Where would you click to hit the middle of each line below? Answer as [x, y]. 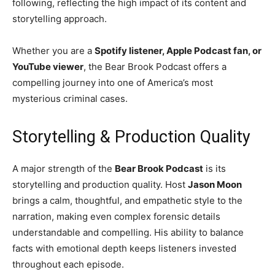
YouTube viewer [48, 67]
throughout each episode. [68, 265]
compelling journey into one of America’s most [113, 83]
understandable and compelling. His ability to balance [128, 233]
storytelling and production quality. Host [100, 185]
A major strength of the [64, 169]
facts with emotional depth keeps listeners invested [124, 249]
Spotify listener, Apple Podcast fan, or [178, 51]
